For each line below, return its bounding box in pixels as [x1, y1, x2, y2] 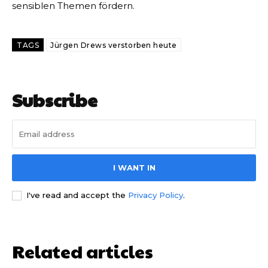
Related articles [12, 239, 153, 264]
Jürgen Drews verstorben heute [50, 41, 177, 50]
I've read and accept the [26, 190, 128, 200]
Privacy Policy [128, 190, 183, 200]
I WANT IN [112, 163, 156, 173]
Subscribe [12, 87, 98, 112]
